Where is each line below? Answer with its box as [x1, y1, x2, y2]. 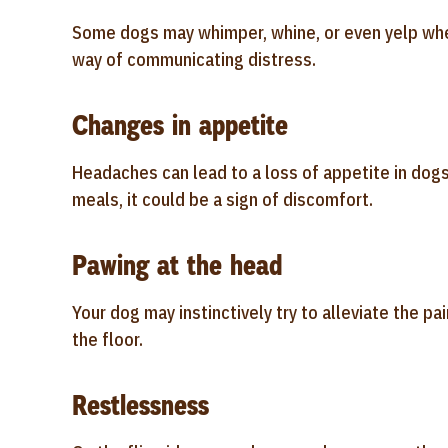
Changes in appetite [72, 107, 288, 144]
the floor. [72, 328, 143, 351]
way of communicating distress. [72, 48, 316, 71]
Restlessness [72, 387, 209, 424]
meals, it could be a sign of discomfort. [72, 188, 373, 211]
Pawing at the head [72, 247, 283, 284]
